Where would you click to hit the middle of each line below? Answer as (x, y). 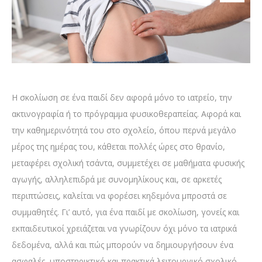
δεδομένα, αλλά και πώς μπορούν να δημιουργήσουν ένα (123, 245)
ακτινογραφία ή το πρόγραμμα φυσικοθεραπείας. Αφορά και (126, 114)
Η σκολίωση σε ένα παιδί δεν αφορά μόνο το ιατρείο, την (122, 98)
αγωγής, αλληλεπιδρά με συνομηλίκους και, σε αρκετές (117, 180)
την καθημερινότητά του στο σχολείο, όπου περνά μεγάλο (124, 130)
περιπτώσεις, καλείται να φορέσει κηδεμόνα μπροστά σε (119, 196)
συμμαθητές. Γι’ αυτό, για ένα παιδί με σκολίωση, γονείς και (125, 212)
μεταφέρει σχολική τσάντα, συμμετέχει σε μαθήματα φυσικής (128, 163)
